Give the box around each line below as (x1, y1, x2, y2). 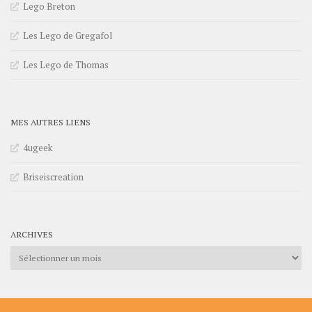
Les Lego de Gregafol (23, 29, 112, 42)
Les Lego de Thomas (23, 58, 109, 72)
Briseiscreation (23, 171, 84, 184)
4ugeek (23, 141, 52, 155)
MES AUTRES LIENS (10, 116, 91, 129)
